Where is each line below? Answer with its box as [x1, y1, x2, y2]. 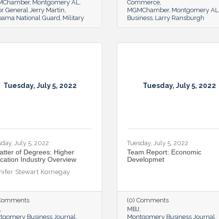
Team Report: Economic [127, 148, 201, 156]
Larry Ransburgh [155, 14, 204, 22]
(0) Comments [127, 196, 169, 204]
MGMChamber [127, 6, 169, 14]
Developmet [127, 155, 164, 163]
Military [63, 14, 84, 22]
